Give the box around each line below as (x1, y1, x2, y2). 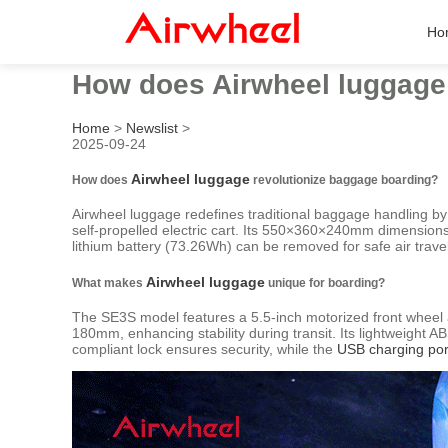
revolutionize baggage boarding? (250, 172, 438, 186)
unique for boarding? (265, 275, 385, 289)
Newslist (126, 119, 178, 136)
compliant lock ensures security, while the (72, 341, 337, 358)
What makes (72, 275, 146, 289)
